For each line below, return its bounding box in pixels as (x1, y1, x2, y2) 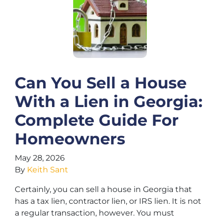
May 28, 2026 (15, 153, 65, 163)
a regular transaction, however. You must (15, 208, 174, 218)
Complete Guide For (15, 110, 179, 130)
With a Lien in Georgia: (15, 92, 202, 111)
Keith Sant (27, 165, 68, 174)
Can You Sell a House (15, 73, 187, 92)
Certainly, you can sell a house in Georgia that (15, 185, 192, 194)
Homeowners (15, 129, 125, 148)
